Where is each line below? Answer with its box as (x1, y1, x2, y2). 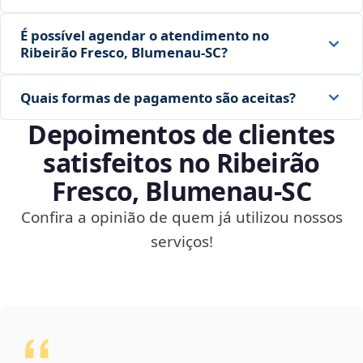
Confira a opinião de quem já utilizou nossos (20, 207, 343, 228)
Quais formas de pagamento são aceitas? (20, 88, 296, 107)
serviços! (150, 231, 213, 253)
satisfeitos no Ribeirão (43, 145, 320, 181)
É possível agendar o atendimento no (20, 26, 269, 45)
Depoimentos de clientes (28, 117, 335, 152)
